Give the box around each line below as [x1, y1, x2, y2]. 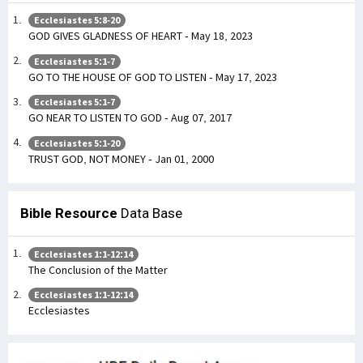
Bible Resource [20, 204, 117, 221]
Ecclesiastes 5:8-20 [34, 14, 120, 27]
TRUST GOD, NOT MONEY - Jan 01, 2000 [28, 151, 214, 166]
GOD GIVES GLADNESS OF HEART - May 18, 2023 [28, 28, 253, 44]
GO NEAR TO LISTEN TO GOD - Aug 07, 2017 [28, 110, 232, 126]
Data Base [117, 204, 182, 221]
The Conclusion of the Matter [28, 262, 168, 277]
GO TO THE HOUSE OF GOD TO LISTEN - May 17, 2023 [28, 69, 277, 84]
